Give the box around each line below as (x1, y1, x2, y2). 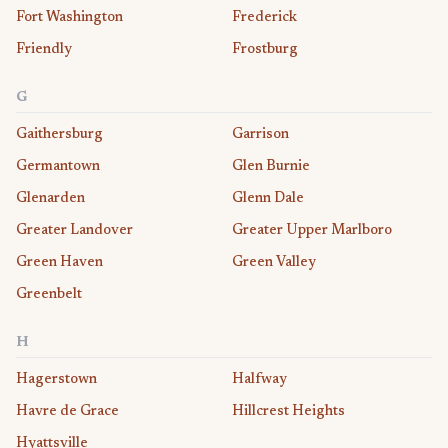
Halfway (232, 372, 287, 387)
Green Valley (232, 255, 316, 270)
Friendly (16, 42, 72, 57)
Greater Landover (16, 223, 133, 238)
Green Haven (16, 255, 103, 270)
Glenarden (16, 191, 85, 206)
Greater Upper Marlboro (232, 223, 392, 238)
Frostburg (232, 42, 298, 57)
